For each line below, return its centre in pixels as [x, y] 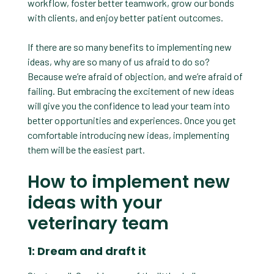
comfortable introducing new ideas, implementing [128, 135]
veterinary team [98, 224]
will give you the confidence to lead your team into [128, 106]
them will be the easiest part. [86, 150]
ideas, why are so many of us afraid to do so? [118, 62]
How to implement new [128, 182]
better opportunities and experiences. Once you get [131, 120]
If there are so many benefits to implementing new [129, 47]
